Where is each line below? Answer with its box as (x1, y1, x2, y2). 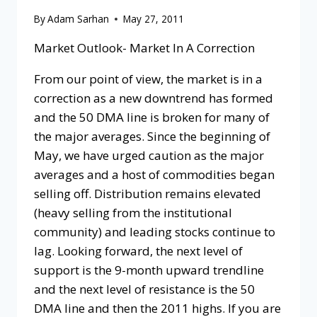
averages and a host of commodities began (34, 166, 275, 183)
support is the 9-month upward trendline (34, 262, 264, 279)
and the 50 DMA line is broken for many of (34, 109, 270, 126)
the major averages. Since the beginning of (34, 128, 270, 145)
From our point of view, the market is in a (34, 71, 263, 88)
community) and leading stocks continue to (34, 224, 275, 241)
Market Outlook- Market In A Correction (34, 40, 255, 57)
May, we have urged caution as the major (34, 147, 264, 164)
